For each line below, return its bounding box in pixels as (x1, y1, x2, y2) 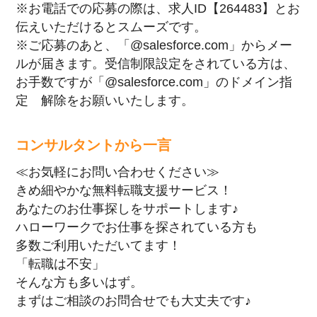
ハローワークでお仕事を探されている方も (16, 219, 258, 234)
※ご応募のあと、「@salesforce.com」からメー (16, 38, 293, 52)
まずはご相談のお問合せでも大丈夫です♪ (16, 293, 252, 308)
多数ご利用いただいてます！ (16, 238, 182, 253)
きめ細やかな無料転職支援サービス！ (16, 183, 233, 197)
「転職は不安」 (16, 256, 105, 271)
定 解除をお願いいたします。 (16, 93, 195, 108)
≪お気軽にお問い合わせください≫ (16, 164, 220, 179)
